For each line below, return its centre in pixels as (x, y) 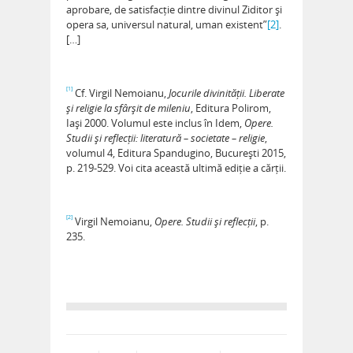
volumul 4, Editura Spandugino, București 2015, (176, 153)
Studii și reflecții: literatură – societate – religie (165, 138)
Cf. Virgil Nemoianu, (121, 93)
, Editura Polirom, (231, 108)
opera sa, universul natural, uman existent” (167, 25)
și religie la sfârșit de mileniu (128, 108)
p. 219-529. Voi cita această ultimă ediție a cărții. (176, 168)
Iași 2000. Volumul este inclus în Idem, (155, 123)
